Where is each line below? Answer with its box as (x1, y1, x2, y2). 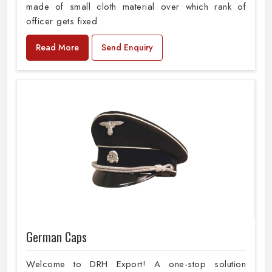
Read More (36, 41, 79, 53)
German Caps (26, 227, 87, 246)
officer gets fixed (26, 14, 97, 28)
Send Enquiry (101, 41, 153, 53)
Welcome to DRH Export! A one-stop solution (26, 257, 246, 271)
